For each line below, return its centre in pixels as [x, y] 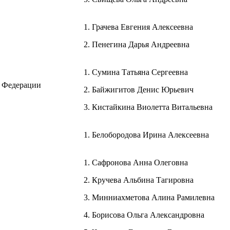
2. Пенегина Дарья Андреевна [137, 44]
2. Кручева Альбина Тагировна [139, 180]
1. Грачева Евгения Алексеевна [138, 27]
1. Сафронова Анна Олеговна [136, 162]
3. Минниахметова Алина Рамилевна [149, 197]
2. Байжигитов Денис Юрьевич [139, 89]
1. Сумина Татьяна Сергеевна [136, 72]
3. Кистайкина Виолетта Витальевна [148, 107]
